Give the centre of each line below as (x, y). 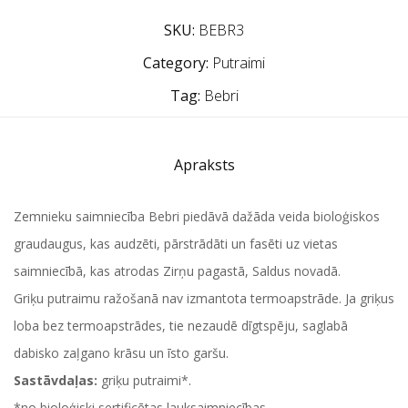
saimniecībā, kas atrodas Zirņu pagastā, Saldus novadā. (177, 271)
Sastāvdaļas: (57, 380)
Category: (176, 63)
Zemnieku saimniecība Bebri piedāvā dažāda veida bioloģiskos (197, 216)
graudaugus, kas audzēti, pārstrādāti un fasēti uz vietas (176, 244)
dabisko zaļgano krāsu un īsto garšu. (121, 353)
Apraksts (204, 165)
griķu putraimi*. (146, 380)
